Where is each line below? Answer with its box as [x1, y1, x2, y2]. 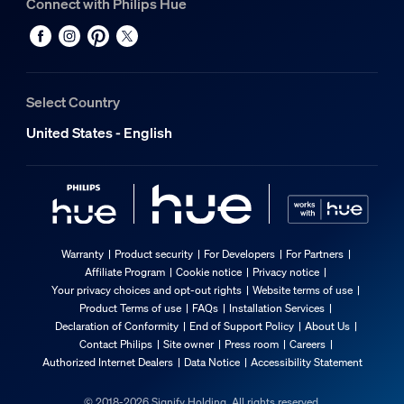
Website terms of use [252, 282, 353, 297]
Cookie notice [176, 264, 242, 279]
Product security [114, 246, 193, 261]
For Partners [285, 246, 344, 261]
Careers [289, 336, 326, 351]
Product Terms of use [79, 300, 181, 315]
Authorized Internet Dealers [41, 354, 173, 369]
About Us [304, 318, 350, 333]
